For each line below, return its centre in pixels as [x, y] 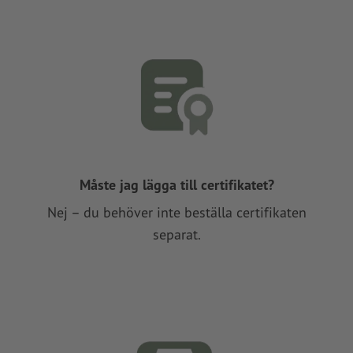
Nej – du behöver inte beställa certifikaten [176, 212]
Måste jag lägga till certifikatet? [176, 184]
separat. [176, 234]
